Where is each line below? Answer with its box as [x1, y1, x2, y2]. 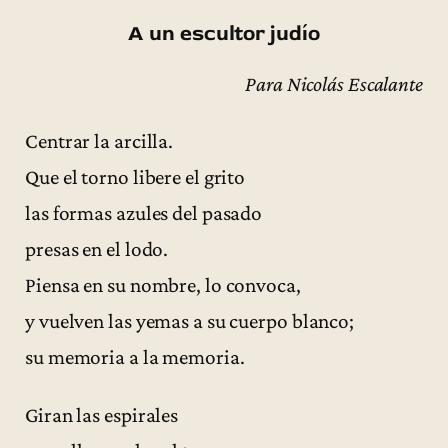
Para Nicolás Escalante [245, 72, 423, 97]
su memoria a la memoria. [25, 345, 245, 370]
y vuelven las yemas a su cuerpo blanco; [25, 309, 355, 334]
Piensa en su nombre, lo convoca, [25, 273, 301, 298]
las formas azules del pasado [25, 201, 263, 226]
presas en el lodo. [25, 237, 169, 262]
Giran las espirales [25, 402, 179, 427]
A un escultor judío [128, 19, 320, 47]
